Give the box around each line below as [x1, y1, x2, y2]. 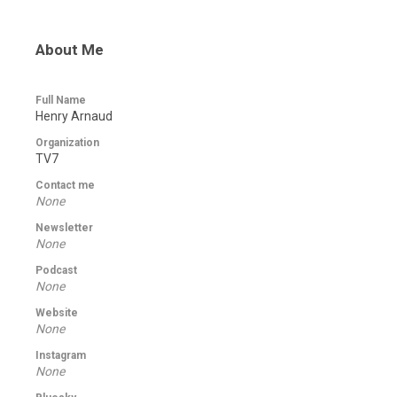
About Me [35, 41, 104, 58]
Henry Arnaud [35, 109, 113, 123]
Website [35, 307, 78, 319]
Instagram [35, 349, 86, 362]
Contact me [35, 179, 95, 191]
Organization [35, 136, 99, 149]
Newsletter [35, 222, 93, 234]
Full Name [35, 94, 86, 106]
